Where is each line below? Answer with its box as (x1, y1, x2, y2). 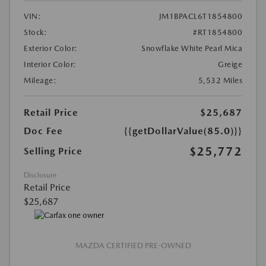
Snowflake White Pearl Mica (141, 43, 242, 53)
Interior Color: (24, 59, 77, 69)
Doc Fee (24, 125, 63, 137)
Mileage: (24, 75, 56, 85)
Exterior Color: (24, 43, 78, 53)
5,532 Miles (198, 75, 242, 85)
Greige (218, 59, 242, 69)
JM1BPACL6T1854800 (159, 11, 242, 21)
